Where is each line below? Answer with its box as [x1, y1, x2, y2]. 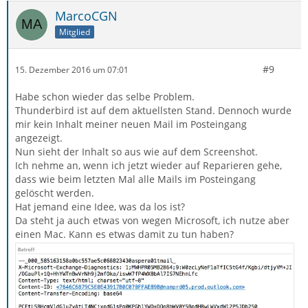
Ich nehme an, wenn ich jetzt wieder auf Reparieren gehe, [15, 159, 282, 172]
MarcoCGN [55, 8, 118, 24]
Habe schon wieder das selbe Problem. [15, 90, 195, 103]
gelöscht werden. [15, 186, 94, 199]
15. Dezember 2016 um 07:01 [15, 63, 129, 76]
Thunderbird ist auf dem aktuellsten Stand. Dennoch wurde [15, 104, 291, 117]
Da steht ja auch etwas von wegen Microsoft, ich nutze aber [15, 214, 289, 227]
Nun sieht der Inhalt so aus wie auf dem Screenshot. [15, 145, 258, 158]
